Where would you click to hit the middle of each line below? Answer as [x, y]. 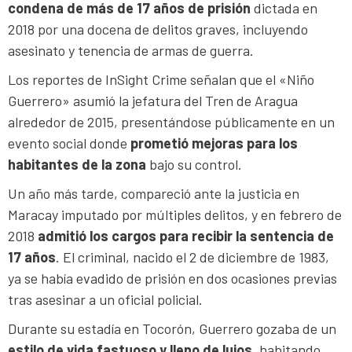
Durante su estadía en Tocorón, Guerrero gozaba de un [172, 329]
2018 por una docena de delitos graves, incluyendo [158, 29]
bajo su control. [194, 165]
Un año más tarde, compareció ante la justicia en [154, 194]
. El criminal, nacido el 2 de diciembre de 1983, [192, 257]
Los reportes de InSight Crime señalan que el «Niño [161, 80]
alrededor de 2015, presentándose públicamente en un [171, 122]
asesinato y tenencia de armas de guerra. [131, 51]
